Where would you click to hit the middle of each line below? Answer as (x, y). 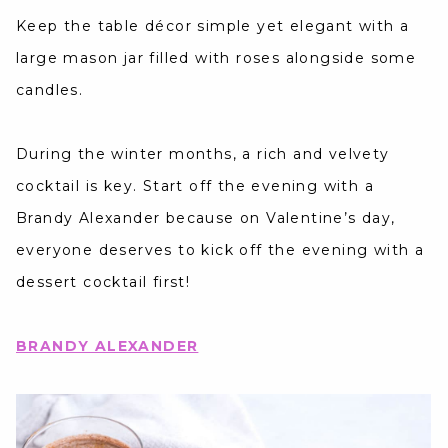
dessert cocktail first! (103, 282)
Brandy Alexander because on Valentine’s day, (206, 218)
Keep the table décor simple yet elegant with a (213, 26)
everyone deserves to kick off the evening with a (220, 250)
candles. (50, 90)
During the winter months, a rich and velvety (203, 154)
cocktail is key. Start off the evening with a (195, 186)
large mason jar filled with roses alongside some (216, 58)
